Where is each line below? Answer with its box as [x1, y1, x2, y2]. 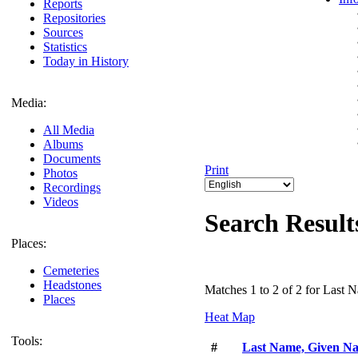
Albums [43, 137, 83, 151]
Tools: [11, 334, 42, 348]
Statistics [43, 40, 87, 54]
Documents [43, 152, 101, 165]
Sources [43, 26, 83, 39]
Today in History [43, 54, 129, 68]
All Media [43, 123, 94, 137]
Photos [43, 166, 78, 180]
